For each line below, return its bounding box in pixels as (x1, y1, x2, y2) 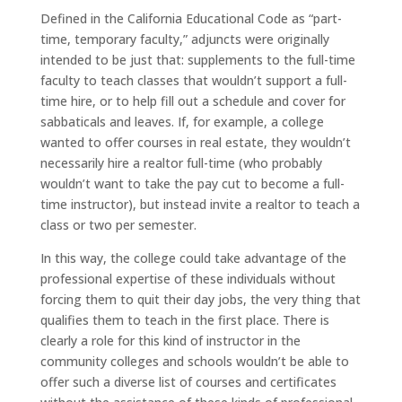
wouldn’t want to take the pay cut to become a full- (39, 174, 345, 192)
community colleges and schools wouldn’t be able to (39, 352, 349, 370)
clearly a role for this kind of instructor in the (39, 331, 301, 349)
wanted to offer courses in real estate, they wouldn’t (39, 133, 351, 151)
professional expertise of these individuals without (39, 269, 336, 287)
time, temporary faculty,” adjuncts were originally (39, 30, 329, 48)
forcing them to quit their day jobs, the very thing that (39, 290, 361, 308)
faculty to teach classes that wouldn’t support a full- (39, 71, 347, 89)
